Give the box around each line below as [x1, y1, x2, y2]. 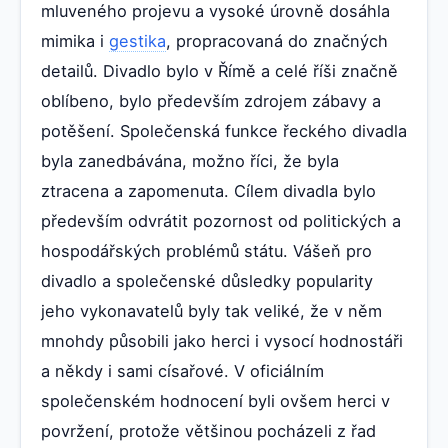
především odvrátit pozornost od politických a [41, 211, 401, 232]
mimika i [41, 31, 109, 52]
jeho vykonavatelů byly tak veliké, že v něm [41, 301, 382, 322]
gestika [109, 31, 166, 52]
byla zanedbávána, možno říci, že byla [41, 151, 339, 172]
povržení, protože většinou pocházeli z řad [41, 421, 376, 442]
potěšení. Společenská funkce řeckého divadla [41, 121, 407, 142]
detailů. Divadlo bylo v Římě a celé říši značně [41, 61, 398, 82]
